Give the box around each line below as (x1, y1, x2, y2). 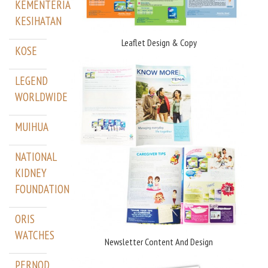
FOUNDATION (15, 182, 69, 197)
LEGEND (15, 74, 48, 89)
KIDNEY (15, 166, 47, 181)
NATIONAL (15, 150, 57, 165)
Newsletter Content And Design (105, 236, 214, 248)
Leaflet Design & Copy (121, 36, 197, 48)
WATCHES (15, 228, 54, 243)
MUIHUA (15, 120, 48, 135)
